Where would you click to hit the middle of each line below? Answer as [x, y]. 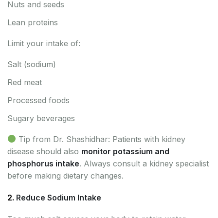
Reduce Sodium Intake [59, 197]
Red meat [25, 82]
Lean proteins [33, 22]
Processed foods [38, 100]
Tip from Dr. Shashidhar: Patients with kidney [101, 139]
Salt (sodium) [32, 64]
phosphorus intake [43, 163]
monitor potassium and [125, 151]
